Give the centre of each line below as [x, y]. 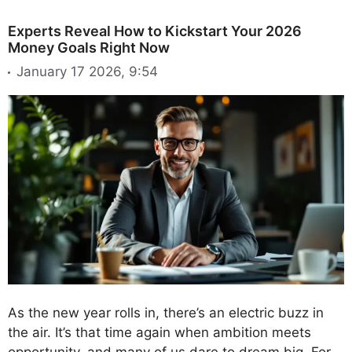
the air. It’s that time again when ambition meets [159, 332]
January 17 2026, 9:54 [87, 72]
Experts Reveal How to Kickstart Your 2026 [155, 31]
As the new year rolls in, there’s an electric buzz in [166, 312]
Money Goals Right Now [89, 47]
